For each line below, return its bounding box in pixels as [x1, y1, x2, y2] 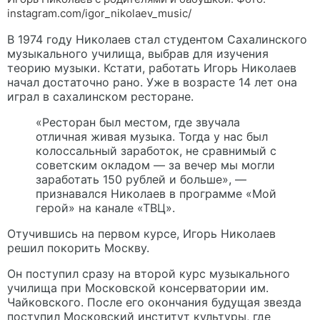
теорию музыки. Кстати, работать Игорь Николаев [7, 61, 296, 76]
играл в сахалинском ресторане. [7, 89, 194, 104]
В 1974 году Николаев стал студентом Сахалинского [7, 32, 307, 47]
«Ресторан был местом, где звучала [36, 115, 240, 130]
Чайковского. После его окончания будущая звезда [7, 295, 301, 310]
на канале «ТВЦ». [75, 201, 175, 216]
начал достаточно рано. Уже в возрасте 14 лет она [7, 75, 297, 90]
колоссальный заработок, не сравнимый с [36, 144, 276, 159]
